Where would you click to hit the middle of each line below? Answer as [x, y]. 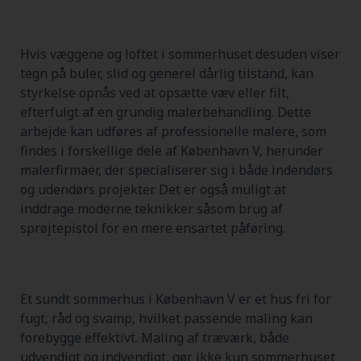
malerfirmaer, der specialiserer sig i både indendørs [176, 170]
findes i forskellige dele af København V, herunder [172, 150]
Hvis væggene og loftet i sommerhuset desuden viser [180, 54]
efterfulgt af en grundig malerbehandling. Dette [166, 112]
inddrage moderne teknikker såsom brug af [151, 208]
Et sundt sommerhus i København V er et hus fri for [176, 299]
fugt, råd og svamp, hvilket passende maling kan [166, 318]
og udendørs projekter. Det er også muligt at [153, 189]
